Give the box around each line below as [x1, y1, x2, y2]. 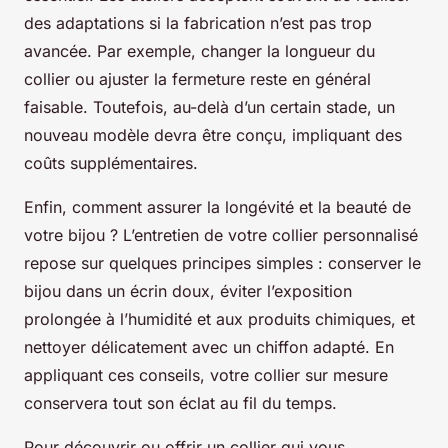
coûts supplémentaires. [24, 153, 198, 174]
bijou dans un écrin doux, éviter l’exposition [24, 281, 352, 302]
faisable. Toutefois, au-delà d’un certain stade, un [24, 97, 395, 118]
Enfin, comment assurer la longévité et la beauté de [24, 197, 411, 218]
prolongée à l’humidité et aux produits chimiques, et [24, 309, 415, 330]
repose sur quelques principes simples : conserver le [24, 253, 421, 274]
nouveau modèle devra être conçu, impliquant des [24, 125, 402, 146]
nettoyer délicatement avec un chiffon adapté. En [24, 337, 394, 358]
